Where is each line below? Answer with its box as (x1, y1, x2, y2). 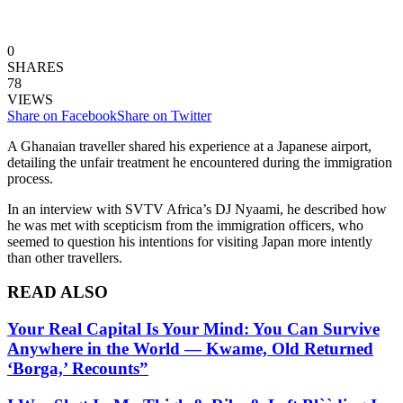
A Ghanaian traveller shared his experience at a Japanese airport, (7, 138, 372, 154)
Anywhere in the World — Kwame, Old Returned (7, 339, 373, 358)
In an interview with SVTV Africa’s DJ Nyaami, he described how (7, 201, 387, 217)
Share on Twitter (117, 107, 211, 123)
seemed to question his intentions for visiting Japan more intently (7, 233, 372, 249)
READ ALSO (7, 282, 108, 302)
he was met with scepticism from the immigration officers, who (7, 217, 363, 233)
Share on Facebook (7, 107, 117, 123)
